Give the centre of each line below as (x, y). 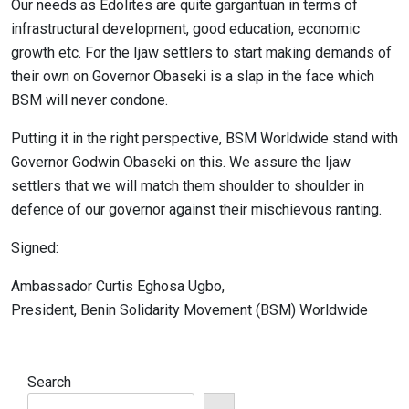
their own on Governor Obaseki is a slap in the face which (193, 76)
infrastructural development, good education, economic (185, 29)
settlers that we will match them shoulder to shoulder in (188, 186)
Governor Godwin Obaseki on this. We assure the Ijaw (181, 162)
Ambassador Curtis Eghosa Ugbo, (118, 286)
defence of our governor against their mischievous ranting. (196, 210)
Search (49, 382)
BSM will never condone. (89, 100)
